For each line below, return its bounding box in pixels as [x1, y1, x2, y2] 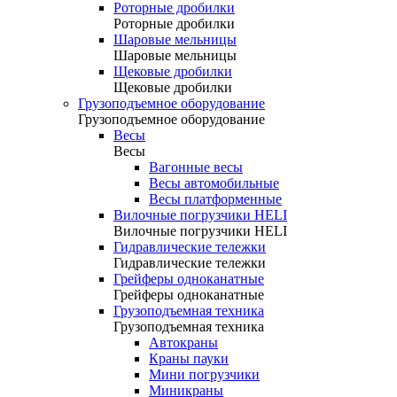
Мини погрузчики [149, 367, 260, 382]
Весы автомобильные [149, 175, 279, 191]
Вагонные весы [149, 160, 243, 175]
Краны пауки [149, 351, 229, 366]
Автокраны [149, 335, 218, 350]
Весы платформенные [149, 191, 282, 206]
